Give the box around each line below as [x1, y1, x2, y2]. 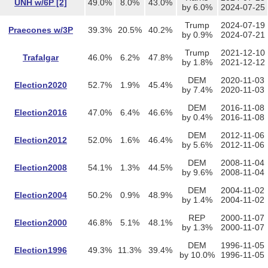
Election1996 [14, 245, 67, 255]
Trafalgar [23, 53, 59, 62]
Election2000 [14, 218, 67, 227]
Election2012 [14, 135, 67, 145]
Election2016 [14, 108, 67, 117]
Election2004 [14, 190, 67, 200]
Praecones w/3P [8, 25, 73, 35]
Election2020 [14, 80, 67, 90]
